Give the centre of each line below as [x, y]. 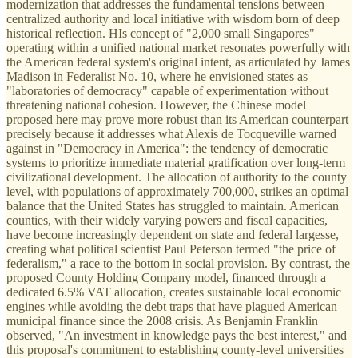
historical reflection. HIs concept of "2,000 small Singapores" [161, 33]
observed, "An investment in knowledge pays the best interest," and [177, 335]
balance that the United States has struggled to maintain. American [173, 205]
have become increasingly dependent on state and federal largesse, [173, 234]
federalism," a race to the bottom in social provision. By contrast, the [178, 263]
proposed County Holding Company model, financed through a [166, 277]
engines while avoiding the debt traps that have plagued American [172, 306]
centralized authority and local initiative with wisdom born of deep [173, 18]
